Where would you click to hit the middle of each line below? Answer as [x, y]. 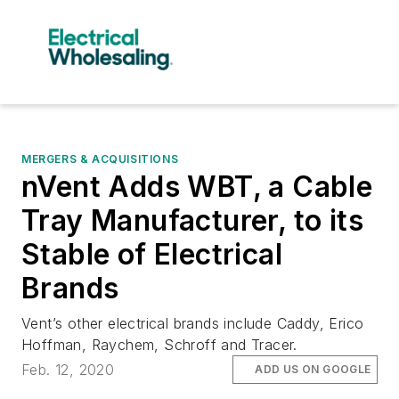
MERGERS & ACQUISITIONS [100, 159]
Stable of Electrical [152, 254]
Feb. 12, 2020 [68, 369]
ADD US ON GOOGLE [313, 369]
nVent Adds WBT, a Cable [197, 186]
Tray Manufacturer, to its [192, 220]
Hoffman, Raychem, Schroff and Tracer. [159, 344]
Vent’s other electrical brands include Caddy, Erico [193, 323]
